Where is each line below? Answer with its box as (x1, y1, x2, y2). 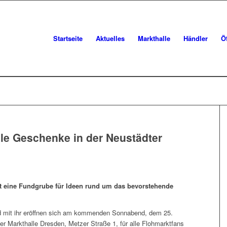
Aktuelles (96, 33, 125, 43)
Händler (183, 33, 208, 43)
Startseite (53, 33, 83, 43)
